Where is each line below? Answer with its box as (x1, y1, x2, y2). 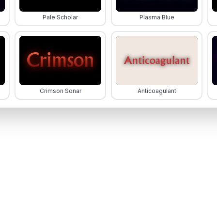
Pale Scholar (43, 14, 78, 21)
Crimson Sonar (39, 87, 81, 94)
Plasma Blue (139, 14, 174, 21)
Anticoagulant (137, 87, 176, 94)
